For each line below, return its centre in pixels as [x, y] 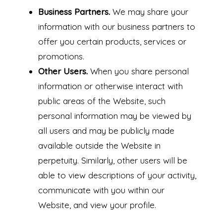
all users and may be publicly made [106, 131]
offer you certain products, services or [112, 42]
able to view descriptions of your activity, [117, 175]
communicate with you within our [101, 190]
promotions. [61, 56]
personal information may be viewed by [114, 116]
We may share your [150, 12]
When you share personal [139, 71]
